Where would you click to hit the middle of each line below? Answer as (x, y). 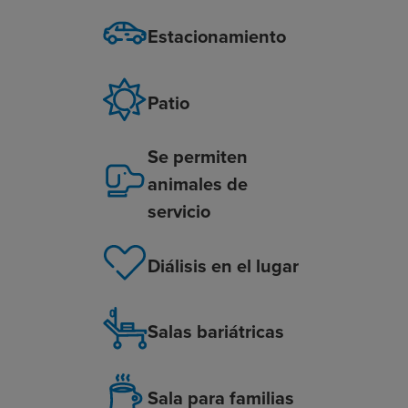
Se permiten (197, 157)
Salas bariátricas (215, 331)
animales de (197, 184)
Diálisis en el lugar (223, 265)
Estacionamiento (216, 36)
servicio (178, 211)
